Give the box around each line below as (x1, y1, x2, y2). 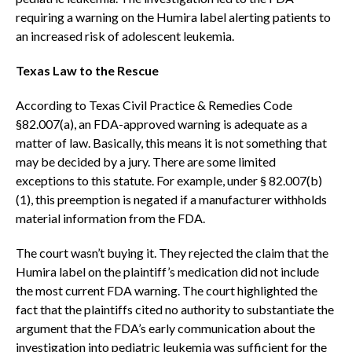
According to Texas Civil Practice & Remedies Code (16, 97, 292, 113)
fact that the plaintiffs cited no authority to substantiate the (16, 302, 334, 317)
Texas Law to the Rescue (16, 63, 163, 79)
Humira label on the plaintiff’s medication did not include (16, 264, 319, 280)
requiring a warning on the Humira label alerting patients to (16, 9, 331, 25)
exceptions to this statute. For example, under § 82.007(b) (16, 173, 322, 189)
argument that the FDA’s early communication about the (16, 321, 315, 336)
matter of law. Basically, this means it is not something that (16, 135, 327, 151)
